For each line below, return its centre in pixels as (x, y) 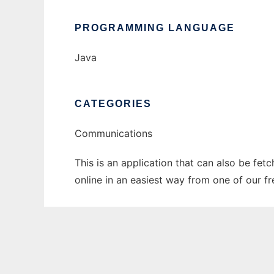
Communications (113, 134)
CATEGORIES (113, 104)
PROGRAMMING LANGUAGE (155, 28)
